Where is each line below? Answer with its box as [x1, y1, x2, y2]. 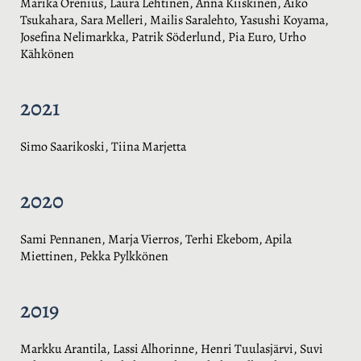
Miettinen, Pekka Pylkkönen [20, 247, 168, 265]
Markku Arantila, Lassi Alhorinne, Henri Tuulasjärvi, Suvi [20, 339, 323, 358]
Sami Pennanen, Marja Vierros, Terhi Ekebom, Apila [20, 230, 292, 248]
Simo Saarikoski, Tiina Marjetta [20, 137, 186, 156]
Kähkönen [20, 44, 74, 63]
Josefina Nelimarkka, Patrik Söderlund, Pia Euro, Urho [20, 27, 306, 46]
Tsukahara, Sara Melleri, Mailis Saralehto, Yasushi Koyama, [20, 10, 329, 29]
